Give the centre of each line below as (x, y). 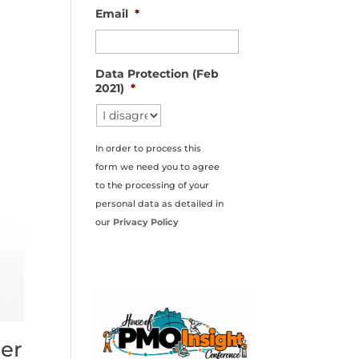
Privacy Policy (146, 222)
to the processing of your (153, 185)
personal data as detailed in (160, 204)
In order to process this (149, 148)
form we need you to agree (158, 167)
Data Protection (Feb (157, 74)
